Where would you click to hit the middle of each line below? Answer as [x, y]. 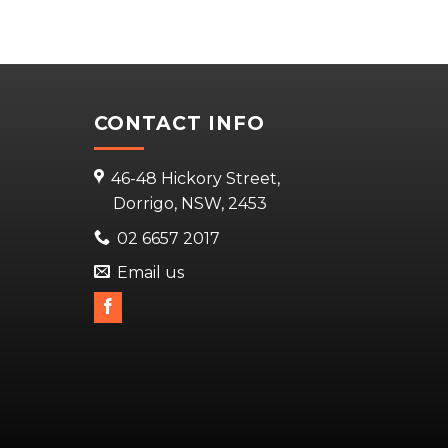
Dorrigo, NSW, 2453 [189, 204]
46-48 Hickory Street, [195, 179]
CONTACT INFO [179, 122]
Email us [150, 273]
